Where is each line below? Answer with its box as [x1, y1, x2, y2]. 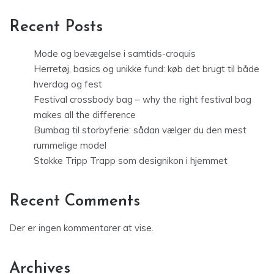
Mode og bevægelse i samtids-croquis [34, 47, 196, 59]
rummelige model [34, 139, 106, 151]
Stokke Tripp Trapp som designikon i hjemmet [34, 154, 228, 166]
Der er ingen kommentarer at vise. [9, 221, 154, 234]
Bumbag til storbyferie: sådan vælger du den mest [34, 124, 246, 136]
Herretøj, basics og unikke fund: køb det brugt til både [34, 62, 259, 75]
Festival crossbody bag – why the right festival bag [34, 93, 251, 105]
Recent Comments [9, 193, 140, 210]
